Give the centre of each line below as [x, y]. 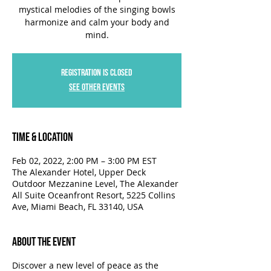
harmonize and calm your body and [97, 22]
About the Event [44, 242]
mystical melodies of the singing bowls [97, 9]
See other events [97, 87]
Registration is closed [97, 73]
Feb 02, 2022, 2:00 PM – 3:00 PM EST [84, 161]
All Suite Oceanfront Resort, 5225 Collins [94, 195]
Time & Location [43, 137]
